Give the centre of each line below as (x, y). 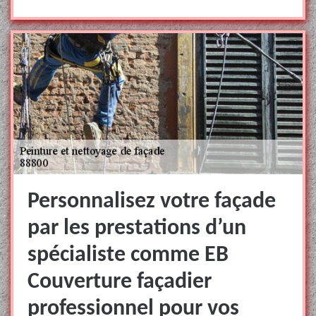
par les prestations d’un (137, 229)
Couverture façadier (120, 282)
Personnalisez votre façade (152, 202)
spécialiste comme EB (128, 255)
